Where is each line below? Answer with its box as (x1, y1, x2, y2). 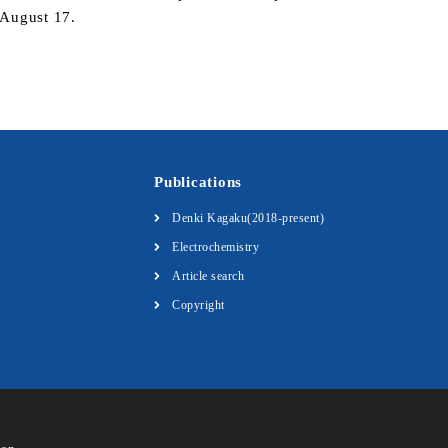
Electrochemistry (172, 240, 259, 254)
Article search (172, 269, 244, 283)
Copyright (172, 298, 225, 312)
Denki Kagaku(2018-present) (172, 211, 324, 225)
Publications (154, 174, 242, 190)
